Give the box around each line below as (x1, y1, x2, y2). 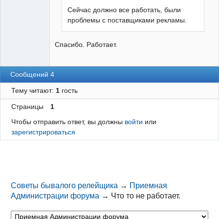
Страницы (11, 102, 44, 110)
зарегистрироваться (11, 128, 75, 136)
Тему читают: (11, 87, 56, 95)
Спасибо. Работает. (55, 40, 117, 48)
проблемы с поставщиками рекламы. (67, 16, 187, 24)
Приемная (130, 181, 168, 190)
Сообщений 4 (10, 70, 55, 79)
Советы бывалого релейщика (11, 181, 118, 190)
